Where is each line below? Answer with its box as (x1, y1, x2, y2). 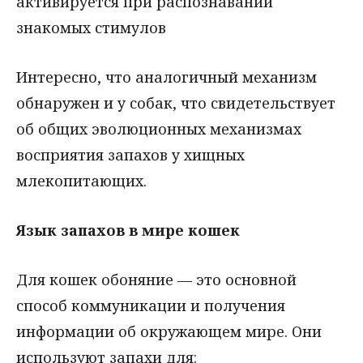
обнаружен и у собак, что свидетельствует (16, 93, 335, 113)
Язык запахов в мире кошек (16, 220, 240, 240)
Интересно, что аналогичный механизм (16, 67, 317, 88)
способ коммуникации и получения (16, 295, 285, 315)
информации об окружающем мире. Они (16, 321, 322, 341)
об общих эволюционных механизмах (16, 119, 301, 139)
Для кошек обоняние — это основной (16, 269, 297, 289)
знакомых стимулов (16, 18, 166, 38)
